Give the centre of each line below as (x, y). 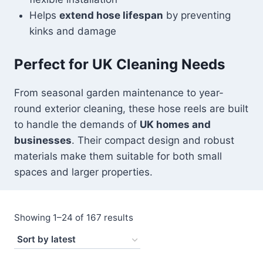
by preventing (197, 15)
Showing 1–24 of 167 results (74, 218)
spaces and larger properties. (83, 172)
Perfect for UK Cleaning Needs (119, 65)
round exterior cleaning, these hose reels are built (131, 109)
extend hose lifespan (111, 15)
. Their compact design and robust (153, 141)
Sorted (148, 217)
